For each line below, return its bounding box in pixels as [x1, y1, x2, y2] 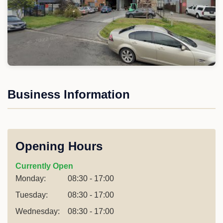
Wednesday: [15, 207, 60, 216]
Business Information [7, 87, 130, 101]
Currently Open [15, 161, 73, 170]
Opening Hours [15, 139, 103, 153]
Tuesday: [15, 190, 48, 199]
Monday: [15, 174, 46, 183]
